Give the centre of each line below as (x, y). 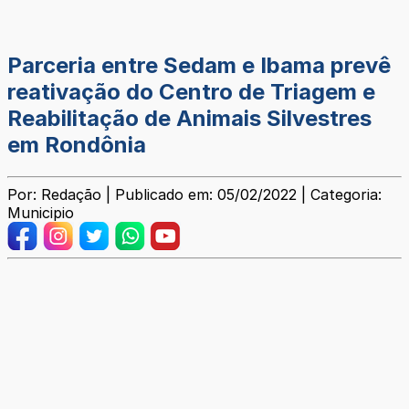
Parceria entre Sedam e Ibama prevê (199, 66)
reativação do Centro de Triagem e (191, 92)
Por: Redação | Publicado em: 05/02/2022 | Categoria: (194, 195)
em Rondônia (77, 145)
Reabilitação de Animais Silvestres (189, 119)
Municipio (41, 213)
